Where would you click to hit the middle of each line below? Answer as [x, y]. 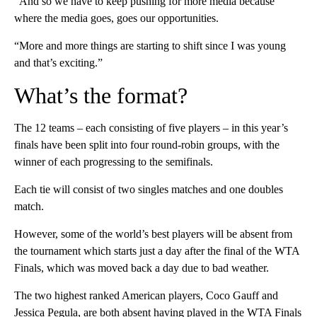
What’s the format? [101, 96]
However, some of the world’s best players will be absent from [153, 234]
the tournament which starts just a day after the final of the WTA [157, 251]
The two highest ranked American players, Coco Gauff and [146, 296]
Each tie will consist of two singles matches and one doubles [149, 190]
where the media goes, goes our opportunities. [116, 18]
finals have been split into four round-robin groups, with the [147, 145]
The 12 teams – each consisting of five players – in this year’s [151, 128]
